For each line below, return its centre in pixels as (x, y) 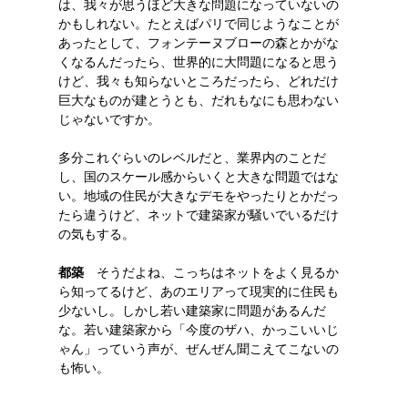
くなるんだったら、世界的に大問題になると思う (199, 62)
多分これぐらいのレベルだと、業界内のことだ (192, 158)
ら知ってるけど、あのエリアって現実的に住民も (199, 291)
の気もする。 (97, 234)
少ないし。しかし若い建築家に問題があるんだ (192, 311)
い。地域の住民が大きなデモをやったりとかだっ (199, 196)
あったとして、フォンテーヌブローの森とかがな (199, 43)
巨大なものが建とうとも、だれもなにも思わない (199, 100)
